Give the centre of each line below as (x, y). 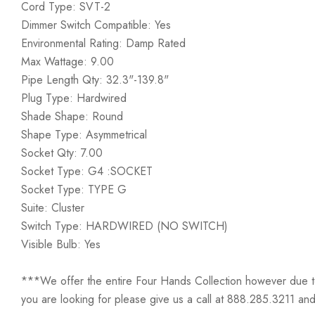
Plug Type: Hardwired (74, 98)
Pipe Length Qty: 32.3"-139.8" (95, 80)
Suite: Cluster (53, 208)
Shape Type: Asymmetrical (84, 135)
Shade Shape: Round (72, 116)
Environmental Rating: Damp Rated (103, 43)
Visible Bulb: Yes (61, 244)
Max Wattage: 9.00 (67, 62)
